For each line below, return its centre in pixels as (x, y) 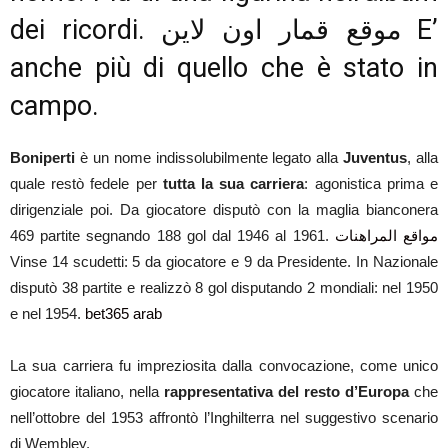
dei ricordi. (85, 30)
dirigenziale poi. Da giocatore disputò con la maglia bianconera (224, 209)
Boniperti (42, 157)
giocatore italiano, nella (87, 391)
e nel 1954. (47, 313)
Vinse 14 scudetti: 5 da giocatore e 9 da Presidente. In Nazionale (224, 261)
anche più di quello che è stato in (224, 68)
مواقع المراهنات (386, 235)
